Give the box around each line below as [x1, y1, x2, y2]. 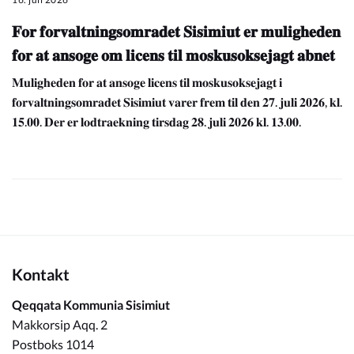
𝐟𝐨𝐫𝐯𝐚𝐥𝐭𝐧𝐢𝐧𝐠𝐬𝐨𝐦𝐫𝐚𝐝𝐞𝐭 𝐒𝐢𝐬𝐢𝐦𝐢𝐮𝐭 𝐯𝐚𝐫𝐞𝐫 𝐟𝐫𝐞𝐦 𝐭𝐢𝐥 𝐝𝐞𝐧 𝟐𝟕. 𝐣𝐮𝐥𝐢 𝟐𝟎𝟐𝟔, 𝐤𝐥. [12, 94, 342, 110]
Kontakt [12, 265, 70, 284]
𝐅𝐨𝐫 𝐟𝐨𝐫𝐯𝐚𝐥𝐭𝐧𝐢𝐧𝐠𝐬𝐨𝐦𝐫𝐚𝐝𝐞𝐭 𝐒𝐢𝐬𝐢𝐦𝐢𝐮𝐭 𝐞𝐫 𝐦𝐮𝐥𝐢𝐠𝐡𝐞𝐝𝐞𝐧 [12, 21, 341, 40]
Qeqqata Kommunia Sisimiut [12, 297, 170, 313]
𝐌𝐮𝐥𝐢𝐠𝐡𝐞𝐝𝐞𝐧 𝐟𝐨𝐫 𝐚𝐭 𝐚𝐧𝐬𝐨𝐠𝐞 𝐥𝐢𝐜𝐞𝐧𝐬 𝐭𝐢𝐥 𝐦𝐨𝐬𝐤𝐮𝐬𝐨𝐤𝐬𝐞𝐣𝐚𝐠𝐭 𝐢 [12, 74, 282, 90]
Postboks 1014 [12, 337, 94, 352]
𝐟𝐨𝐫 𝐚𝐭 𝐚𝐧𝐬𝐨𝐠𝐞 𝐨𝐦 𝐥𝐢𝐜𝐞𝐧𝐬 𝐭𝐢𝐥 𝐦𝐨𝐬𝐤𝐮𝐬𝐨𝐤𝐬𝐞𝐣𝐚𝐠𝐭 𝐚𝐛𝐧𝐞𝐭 [12, 44, 335, 64]
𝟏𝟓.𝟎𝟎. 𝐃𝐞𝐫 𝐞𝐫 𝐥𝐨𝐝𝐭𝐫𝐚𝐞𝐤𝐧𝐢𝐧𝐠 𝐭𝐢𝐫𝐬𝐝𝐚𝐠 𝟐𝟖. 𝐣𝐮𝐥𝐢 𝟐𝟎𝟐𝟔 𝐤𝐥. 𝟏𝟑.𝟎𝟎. [12, 114, 301, 130]
